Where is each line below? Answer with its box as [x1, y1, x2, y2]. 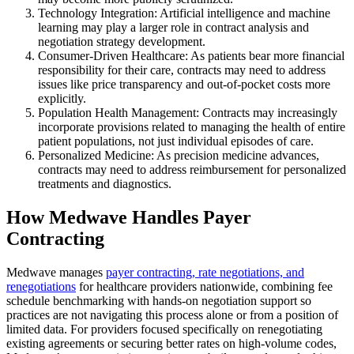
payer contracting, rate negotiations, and [106, 265, 304, 279]
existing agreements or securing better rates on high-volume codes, [6, 336, 337, 350]
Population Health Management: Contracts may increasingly [38, 105, 337, 119]
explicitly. [38, 91, 86, 105]
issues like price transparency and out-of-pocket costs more [38, 77, 330, 91]
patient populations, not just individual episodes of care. [38, 134, 314, 148]
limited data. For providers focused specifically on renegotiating [6, 322, 322, 336]
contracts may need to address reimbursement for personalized [38, 162, 346, 176]
